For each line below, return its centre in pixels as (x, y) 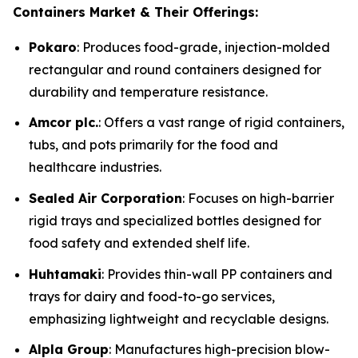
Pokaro (53, 47)
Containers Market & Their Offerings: (135, 12)
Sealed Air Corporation (105, 199)
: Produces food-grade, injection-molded (203, 47)
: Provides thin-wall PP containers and (217, 274)
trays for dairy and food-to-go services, (152, 296)
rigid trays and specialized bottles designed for (175, 221)
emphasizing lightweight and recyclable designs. (179, 318)
